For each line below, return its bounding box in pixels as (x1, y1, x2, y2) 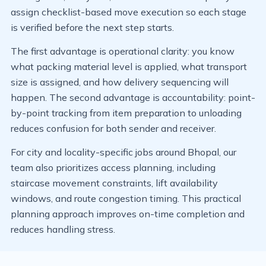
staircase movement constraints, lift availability (11, 177, 218, 189)
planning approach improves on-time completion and (11, 208, 245, 220)
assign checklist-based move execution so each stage (11, 6, 246, 18)
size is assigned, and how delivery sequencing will (11, 76, 229, 88)
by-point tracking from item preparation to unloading (11, 107, 242, 119)
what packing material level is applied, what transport (11, 61, 247, 72)
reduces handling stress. (11, 223, 115, 235)
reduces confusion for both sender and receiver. (11, 122, 216, 134)
